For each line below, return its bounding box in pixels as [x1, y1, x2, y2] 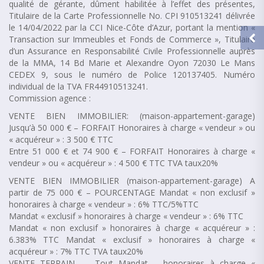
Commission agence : [9, 92, 91, 104]
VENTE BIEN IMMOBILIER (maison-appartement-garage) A [9, 174, 255, 186]
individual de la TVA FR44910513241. [9, 80, 148, 92]
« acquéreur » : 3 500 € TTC [9, 133, 113, 145]
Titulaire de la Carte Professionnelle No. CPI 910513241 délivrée [9, 9, 255, 21]
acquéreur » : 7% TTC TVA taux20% [9, 245, 143, 257]
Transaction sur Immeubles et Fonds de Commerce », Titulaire [9, 33, 255, 45]
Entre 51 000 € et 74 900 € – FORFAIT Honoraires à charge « [9, 145, 255, 157]
